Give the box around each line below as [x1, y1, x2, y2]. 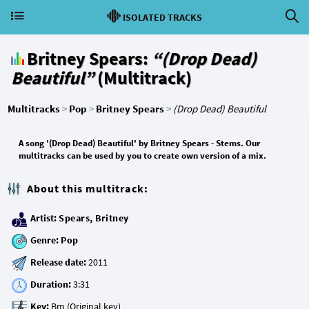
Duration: [30, 278, 71, 291]
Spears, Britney [59, 212, 129, 225]
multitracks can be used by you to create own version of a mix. [19, 150, 266, 161]
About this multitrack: [27, 181, 148, 195]
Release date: [30, 256, 86, 269]
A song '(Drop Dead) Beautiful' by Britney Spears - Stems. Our [19, 137, 260, 149]
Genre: [30, 234, 59, 247]
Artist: [30, 212, 57, 225]
